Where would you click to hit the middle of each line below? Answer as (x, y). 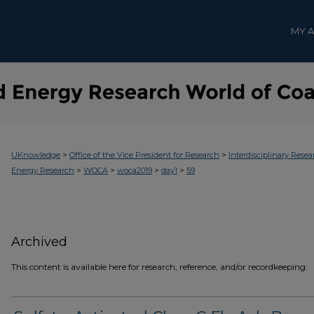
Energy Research (43, 170)
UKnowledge (36, 155)
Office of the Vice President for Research (144, 155)
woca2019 (135, 170)
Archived (39, 242)
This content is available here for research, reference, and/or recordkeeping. (159, 267)
